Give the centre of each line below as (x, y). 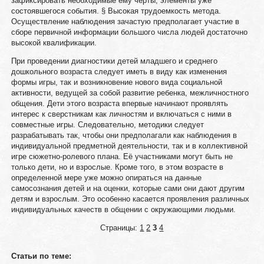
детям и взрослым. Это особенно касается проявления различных (130, 199)
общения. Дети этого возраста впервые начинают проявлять (119, 103)
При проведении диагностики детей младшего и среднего (114, 61)
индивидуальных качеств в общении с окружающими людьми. (123, 209)
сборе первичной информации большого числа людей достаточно (129, 32)
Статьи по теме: (41, 256)
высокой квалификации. (54, 43)
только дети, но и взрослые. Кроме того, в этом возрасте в (117, 167)
